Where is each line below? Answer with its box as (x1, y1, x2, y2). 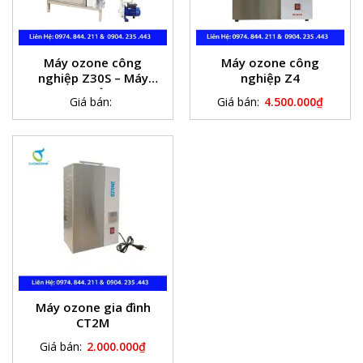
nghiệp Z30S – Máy (37, 69, 148, 86)
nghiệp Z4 (241, 69, 300, 86)
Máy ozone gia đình (35, 299, 151, 316)
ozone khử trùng (43, 84, 143, 101)
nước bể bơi (58, 100, 128, 117)
